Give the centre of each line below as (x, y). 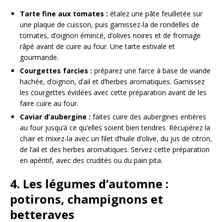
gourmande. (39, 57)
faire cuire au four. (49, 104)
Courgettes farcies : (56, 71)
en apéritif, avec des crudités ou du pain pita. (91, 161)
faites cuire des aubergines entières (148, 117)
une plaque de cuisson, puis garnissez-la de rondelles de (110, 25)
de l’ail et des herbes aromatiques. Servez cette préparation (115, 150)
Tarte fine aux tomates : (64, 14)
